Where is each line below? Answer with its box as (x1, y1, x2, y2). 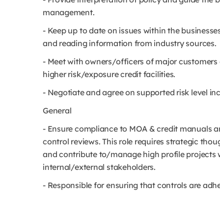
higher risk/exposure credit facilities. (43, 69, 176, 79)
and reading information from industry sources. (43, 38, 217, 48)
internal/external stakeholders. (43, 162, 156, 172)
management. (43, 7, 95, 17)
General (43, 106, 72, 115)
